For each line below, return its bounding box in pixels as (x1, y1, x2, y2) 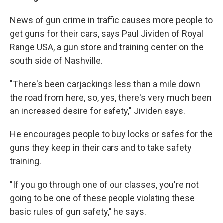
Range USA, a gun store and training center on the (10, 41, 204, 52)
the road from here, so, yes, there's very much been (10, 92, 212, 103)
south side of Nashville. (10, 55, 103, 66)
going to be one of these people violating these (10, 192, 195, 203)
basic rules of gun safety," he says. (10, 206, 146, 217)
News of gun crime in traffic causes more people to (10, 14, 213, 25)
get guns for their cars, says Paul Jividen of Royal (10, 28, 203, 39)
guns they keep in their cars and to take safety (10, 142, 192, 153)
